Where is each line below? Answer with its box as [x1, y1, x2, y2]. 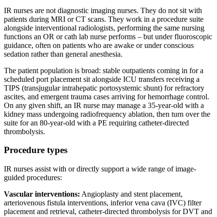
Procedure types [4, 145, 67, 155]
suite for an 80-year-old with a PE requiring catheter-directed [4, 118, 189, 127]
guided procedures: [4, 173, 62, 182]
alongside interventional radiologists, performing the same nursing [4, 23, 204, 32]
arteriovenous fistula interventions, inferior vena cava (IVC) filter [4, 199, 201, 207]
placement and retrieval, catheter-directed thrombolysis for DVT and [4, 207, 212, 216]
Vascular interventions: [4, 190, 80, 199]
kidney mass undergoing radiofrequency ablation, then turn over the [4, 109, 210, 118]
